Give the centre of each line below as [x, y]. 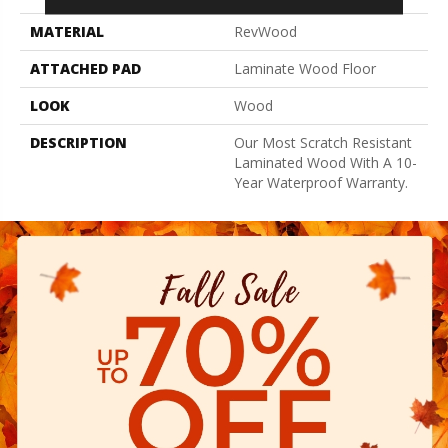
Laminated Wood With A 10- [325, 162]
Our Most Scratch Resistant [323, 142]
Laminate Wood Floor [305, 68]
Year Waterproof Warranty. [321, 182]
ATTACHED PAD [85, 68]
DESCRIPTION [78, 142]
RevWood [265, 31]
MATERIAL [67, 31]
